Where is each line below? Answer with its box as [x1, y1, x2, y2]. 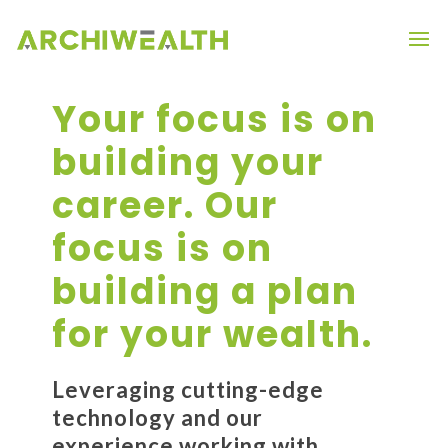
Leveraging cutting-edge [51, 376, 324, 403]
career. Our [51, 180, 278, 231]
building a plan [51, 266, 358, 317]
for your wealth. [51, 309, 373, 360]
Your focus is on [51, 94, 377, 145]
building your [51, 137, 324, 188]
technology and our [51, 404, 263, 431]
